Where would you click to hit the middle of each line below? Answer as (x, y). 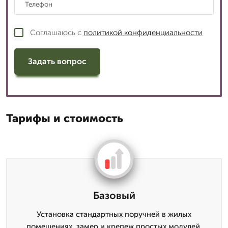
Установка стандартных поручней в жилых (114, 214)
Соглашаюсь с (57, 32)
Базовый (114, 195)
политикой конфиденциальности (143, 32)
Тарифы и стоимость (65, 118)
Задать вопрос (57, 61)
